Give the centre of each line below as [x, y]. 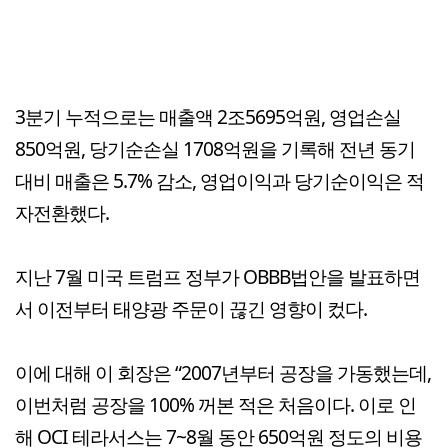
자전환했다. [62, 213]
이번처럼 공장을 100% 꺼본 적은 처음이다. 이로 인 [215, 405]
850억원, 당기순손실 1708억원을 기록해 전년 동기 [215, 149]
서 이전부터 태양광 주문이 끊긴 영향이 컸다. [191, 309]
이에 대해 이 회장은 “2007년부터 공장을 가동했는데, [223, 373]
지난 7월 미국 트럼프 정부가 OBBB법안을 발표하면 [217, 277]
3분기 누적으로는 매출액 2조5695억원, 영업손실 [208, 117]
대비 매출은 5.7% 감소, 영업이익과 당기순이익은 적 [219, 181]
